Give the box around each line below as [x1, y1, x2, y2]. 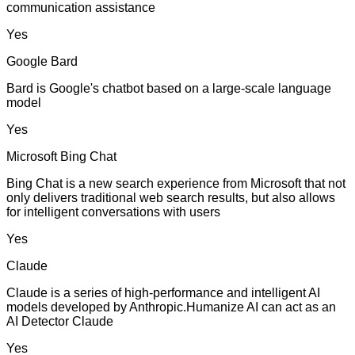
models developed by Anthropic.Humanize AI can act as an [6, 300, 336, 315]
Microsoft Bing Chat [6, 150, 116, 164]
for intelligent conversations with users [6, 205, 220, 219]
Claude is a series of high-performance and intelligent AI [6, 286, 320, 300]
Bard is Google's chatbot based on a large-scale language [6, 82, 331, 96]
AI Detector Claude [6, 315, 113, 329]
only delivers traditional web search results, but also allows [6, 191, 335, 205]
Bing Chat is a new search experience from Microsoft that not [6, 177, 345, 191]
